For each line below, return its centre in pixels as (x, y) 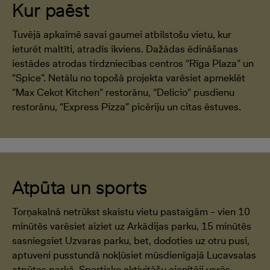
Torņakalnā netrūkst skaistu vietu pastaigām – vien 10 (131, 212)
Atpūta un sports (80, 187)
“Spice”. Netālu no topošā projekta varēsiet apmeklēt (129, 78)
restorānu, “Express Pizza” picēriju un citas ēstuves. (127, 107)
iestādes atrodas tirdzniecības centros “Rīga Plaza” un (133, 63)
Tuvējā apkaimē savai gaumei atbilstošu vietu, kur (122, 34)
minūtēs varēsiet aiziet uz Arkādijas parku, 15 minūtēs (132, 226)
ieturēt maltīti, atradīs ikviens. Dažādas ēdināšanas (125, 49)
